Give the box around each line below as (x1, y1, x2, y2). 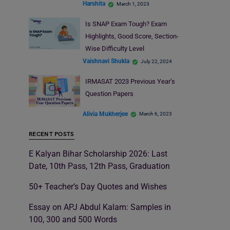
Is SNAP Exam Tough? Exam (85, 20, 167, 28)
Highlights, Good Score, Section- (85, 32, 179, 40)
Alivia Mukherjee (83, 110, 128, 118)
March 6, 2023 (139, 111, 172, 117)
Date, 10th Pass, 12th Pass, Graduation (29, 161, 170, 171)
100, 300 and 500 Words (29, 215, 117, 225)
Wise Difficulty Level (85, 44, 144, 52)
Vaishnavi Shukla (83, 57, 129, 65)
